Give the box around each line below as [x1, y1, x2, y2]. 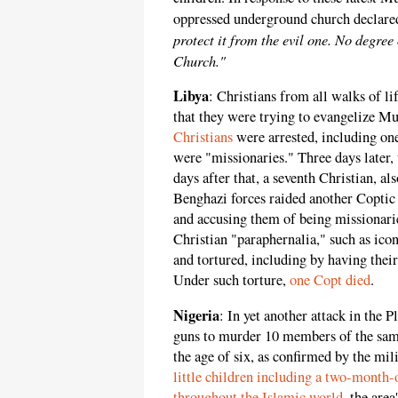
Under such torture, [173, 270, 290, 291]
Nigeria [173, 304, 219, 326]
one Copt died [290, 270, 370, 291]
